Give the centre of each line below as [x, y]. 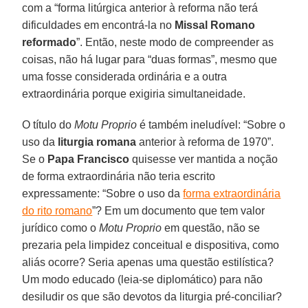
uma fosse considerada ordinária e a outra [125, 76]
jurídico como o [61, 228]
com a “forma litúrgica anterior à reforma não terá [140, 8]
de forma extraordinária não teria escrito [119, 176]
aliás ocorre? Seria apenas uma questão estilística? [148, 262]
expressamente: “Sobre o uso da [103, 193]
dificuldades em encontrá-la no [99, 25]
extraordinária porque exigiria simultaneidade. [134, 93]
